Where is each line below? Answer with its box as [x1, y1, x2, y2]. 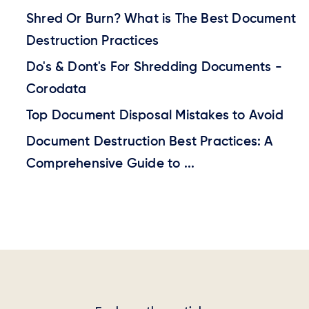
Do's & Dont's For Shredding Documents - [26, 60, 282, 74]
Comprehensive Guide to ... [26, 157, 195, 170]
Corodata [26, 82, 87, 96]
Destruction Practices [26, 34, 159, 48]
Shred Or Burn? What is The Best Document [26, 12, 297, 26]
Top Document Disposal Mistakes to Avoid [26, 108, 283, 122]
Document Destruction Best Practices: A [26, 134, 273, 148]
